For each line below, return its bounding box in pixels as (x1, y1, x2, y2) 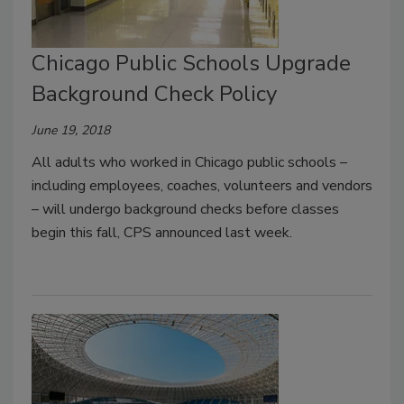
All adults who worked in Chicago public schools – (32, 151, 347, 172)
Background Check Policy (32, 78, 277, 108)
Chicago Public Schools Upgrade (32, 48, 351, 78)
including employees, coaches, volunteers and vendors (32, 175, 372, 196)
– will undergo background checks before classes (32, 198, 339, 219)
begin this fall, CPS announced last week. (32, 222, 292, 243)
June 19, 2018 (32, 121, 110, 139)
